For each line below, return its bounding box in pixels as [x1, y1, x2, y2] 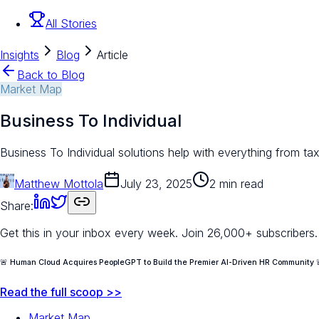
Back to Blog [17, 68, 85, 83]
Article [97, 48, 128, 63]
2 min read [209, 176, 263, 191]
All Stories [46, 16, 97, 31]
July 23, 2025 [120, 176, 192, 191]
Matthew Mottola [14, 176, 103, 191]
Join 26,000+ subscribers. [182, 225, 318, 240]
